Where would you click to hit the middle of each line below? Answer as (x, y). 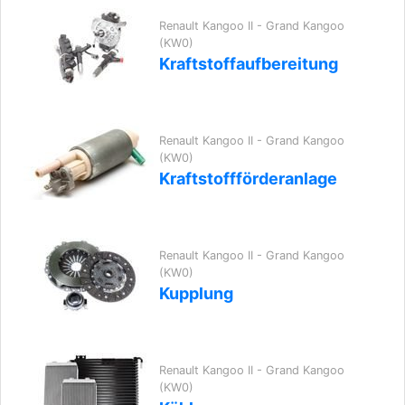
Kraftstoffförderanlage (248, 179)
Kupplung (196, 293)
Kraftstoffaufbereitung (249, 64)
